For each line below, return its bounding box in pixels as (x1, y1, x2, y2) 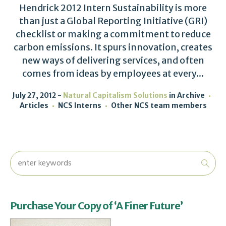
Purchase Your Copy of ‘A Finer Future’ (10, 199, 183, 212)
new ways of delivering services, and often (22, 54, 204, 67)
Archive (177, 91, 205, 100)
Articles (19, 101, 48, 110)
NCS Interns (58, 101, 101, 110)
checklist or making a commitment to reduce (15, 28, 211, 40)
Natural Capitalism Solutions (63, 91, 167, 100)
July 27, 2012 (12, 91, 56, 100)
